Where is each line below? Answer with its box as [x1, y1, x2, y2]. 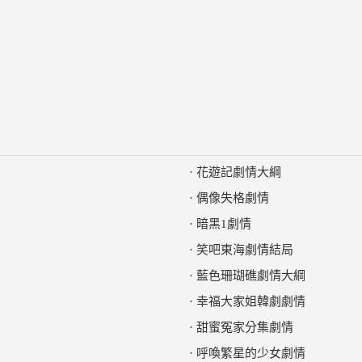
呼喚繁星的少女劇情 [196, 347, 305, 360]
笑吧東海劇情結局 [196, 243, 293, 256]
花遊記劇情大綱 [196, 166, 281, 179]
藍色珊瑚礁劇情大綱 [196, 269, 305, 282]
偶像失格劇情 [196, 192, 269, 204]
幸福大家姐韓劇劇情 [196, 295, 305, 308]
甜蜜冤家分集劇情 [196, 321, 293, 334]
